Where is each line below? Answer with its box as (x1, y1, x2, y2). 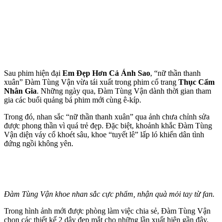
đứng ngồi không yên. (4, 139, 73, 148)
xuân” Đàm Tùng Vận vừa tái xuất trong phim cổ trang (4, 77, 178, 86)
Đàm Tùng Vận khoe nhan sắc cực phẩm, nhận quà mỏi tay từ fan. (4, 189, 215, 198)
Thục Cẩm (178, 77, 215, 86)
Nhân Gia (4, 86, 37, 95)
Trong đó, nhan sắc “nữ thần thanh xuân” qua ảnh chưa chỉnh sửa (4, 112, 210, 121)
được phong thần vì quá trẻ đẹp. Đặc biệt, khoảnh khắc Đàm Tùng (4, 121, 212, 130)
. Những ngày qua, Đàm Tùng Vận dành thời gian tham (37, 86, 211, 95)
